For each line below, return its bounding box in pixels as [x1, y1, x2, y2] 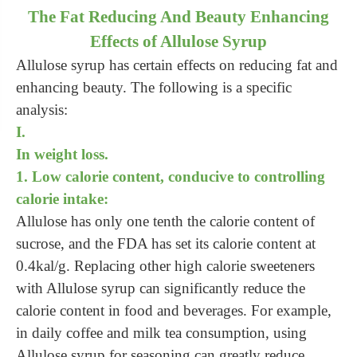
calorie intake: [16, 190, 108, 207]
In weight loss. [16, 146, 108, 163]
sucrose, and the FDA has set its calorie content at [16, 235, 316, 252]
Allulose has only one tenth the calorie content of [16, 213, 315, 229]
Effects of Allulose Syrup [90, 32, 267, 51]
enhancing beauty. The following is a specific [16, 79, 292, 96]
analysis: [16, 101, 68, 118]
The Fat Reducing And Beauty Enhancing [28, 7, 329, 26]
